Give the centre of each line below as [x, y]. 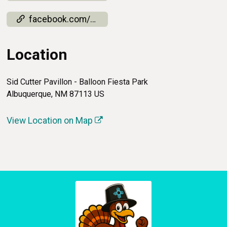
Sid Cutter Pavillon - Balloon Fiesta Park [78, 82]
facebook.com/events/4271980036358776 [60, 20]
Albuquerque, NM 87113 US [56, 94]
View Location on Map [51, 121]
